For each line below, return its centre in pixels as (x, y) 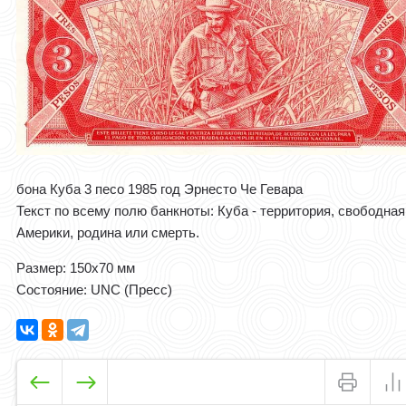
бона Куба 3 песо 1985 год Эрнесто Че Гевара (160, 189)
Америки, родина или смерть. (108, 233)
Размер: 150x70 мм (76, 268)
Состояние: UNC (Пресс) (95, 290)
